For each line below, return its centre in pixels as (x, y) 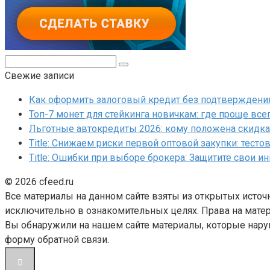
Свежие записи (39, 75)
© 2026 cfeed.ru (39, 181)
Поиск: (19, 60)
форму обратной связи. (57, 239)
